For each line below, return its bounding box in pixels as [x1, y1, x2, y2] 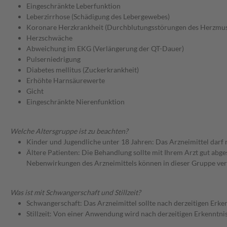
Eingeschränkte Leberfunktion [26, 2, 121, 11]
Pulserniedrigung [26, 55, 81, 64]
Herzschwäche [26, 33, 72, 43]
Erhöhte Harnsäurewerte [26, 76, 105, 85]
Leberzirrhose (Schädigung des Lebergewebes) [26, 12, 170, 21]
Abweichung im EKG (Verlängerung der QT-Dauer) [26, 44, 184, 53]
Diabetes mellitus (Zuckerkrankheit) [26, 65, 139, 74]
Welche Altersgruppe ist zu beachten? [10, 127, 128, 136]
